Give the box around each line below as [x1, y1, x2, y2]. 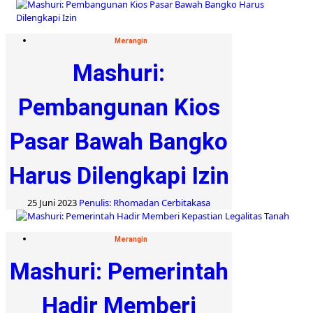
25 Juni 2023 [27, 196, 79, 209]
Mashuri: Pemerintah [9, 257, 228, 285]
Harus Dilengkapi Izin [8, 161, 229, 189]
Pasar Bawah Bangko [10, 127, 228, 155]
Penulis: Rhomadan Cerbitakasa [79, 196, 210, 209]
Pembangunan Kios [17, 93, 220, 121]
